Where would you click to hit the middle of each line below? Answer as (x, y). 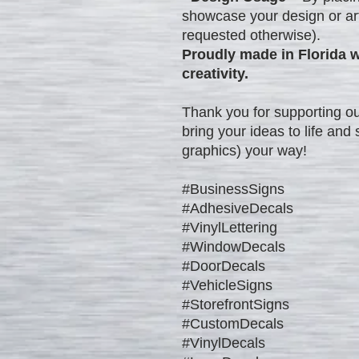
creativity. (215, 73)
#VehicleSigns (231, 285)
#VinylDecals (228, 343)
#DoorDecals (228, 266)
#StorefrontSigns (240, 304)
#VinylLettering (234, 227)
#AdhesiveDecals (242, 208)
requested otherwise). (251, 35)
